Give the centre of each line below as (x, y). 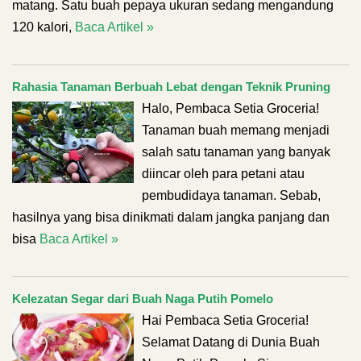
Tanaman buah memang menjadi (236, 130)
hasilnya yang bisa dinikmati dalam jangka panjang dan (171, 217)
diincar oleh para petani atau (223, 174)
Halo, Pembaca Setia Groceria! (230, 108)
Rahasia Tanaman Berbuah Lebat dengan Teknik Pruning (171, 87)
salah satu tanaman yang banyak (236, 152)
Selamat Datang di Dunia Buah (231, 342)
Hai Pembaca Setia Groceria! (225, 320)
